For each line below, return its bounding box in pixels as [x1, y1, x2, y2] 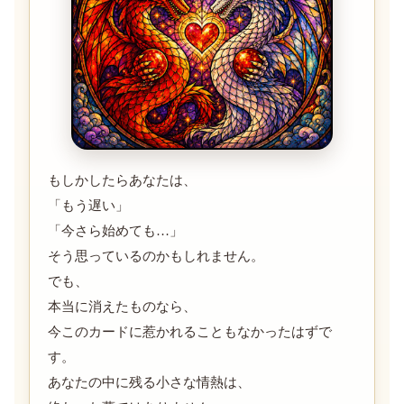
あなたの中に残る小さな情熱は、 [48, 374, 251, 390]
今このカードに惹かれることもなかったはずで [48, 324, 332, 339]
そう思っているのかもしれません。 [48, 248, 264, 263]
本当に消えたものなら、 [48, 298, 197, 314]
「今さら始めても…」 [48, 223, 183, 238]
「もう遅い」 [48, 197, 129, 213]
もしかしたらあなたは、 [48, 172, 197, 188]
